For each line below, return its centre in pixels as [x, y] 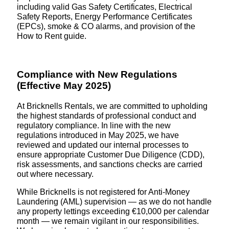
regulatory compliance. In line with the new [94, 125]
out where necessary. [55, 174]
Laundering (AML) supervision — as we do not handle [114, 202]
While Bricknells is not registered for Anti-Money [103, 192]
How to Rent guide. [51, 36]
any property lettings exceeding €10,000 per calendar [113, 211]
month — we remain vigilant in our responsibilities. [108, 221]
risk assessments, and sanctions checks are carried [109, 164]
